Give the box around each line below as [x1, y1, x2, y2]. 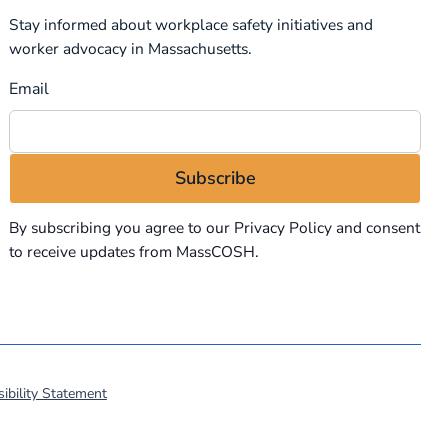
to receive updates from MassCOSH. [8, 241, 259, 263]
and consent [331, 217, 420, 239]
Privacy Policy [233, 217, 332, 239]
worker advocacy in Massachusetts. [8, 38, 252, 60]
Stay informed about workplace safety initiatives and [8, 14, 373, 36]
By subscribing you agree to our [8, 217, 234, 239]
